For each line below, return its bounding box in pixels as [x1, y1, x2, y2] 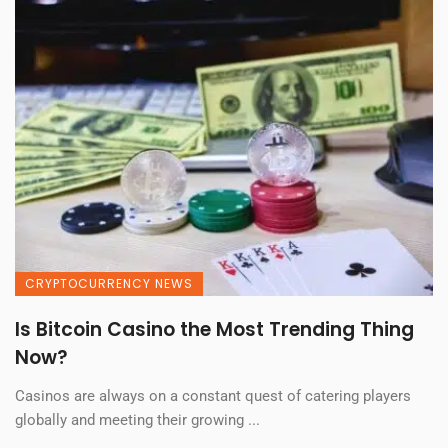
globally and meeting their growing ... [15, 411, 260, 430]
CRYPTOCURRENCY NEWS [25, 275, 193, 293]
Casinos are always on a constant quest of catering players [15, 387, 411, 406]
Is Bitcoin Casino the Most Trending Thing [15, 316, 414, 344]
